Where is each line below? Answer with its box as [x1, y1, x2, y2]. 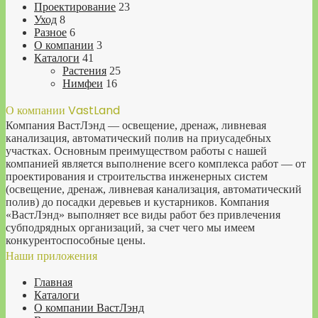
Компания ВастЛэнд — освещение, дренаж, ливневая [6, 119, 266, 131]
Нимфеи [62, 77, 103, 89]
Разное [34, 26, 67, 38]
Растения [62, 65, 106, 77]
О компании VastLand [6, 102, 120, 119]
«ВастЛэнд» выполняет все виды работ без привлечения [6, 209, 280, 221]
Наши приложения [6, 248, 97, 264]
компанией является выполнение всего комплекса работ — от [6, 158, 306, 170]
